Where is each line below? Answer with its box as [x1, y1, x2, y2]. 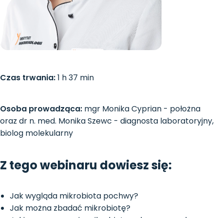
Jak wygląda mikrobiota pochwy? [10, 190, 138, 202]
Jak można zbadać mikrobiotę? [10, 202, 130, 214]
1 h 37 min [55, 72, 94, 83]
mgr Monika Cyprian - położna [82, 103, 200, 114]
